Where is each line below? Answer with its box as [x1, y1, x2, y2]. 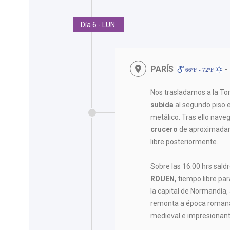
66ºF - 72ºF [183, 66, 216, 73]
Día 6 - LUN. [81, 20, 117, 29]
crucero [150, 125, 180, 133]
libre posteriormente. [150, 137, 219, 146]
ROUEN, [150, 174, 177, 183]
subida [150, 100, 174, 109]
